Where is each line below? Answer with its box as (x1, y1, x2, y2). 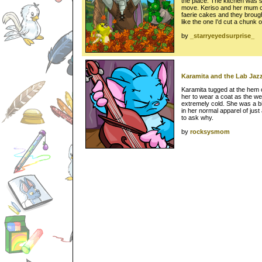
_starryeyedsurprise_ (190, 32, 254, 39)
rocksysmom (190, 127, 230, 135)
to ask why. (181, 113, 213, 121)
